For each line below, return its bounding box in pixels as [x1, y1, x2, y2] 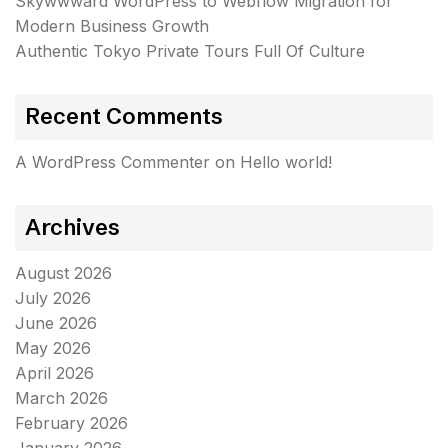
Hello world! [240, 152, 332, 172]
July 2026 [15, 288, 91, 308]
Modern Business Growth [15, 16, 209, 36]
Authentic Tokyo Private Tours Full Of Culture [15, 41, 365, 61]
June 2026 [15, 313, 97, 333]
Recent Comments [25, 103, 223, 130]
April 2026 [15, 363, 94, 383]
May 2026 [15, 338, 91, 358]
